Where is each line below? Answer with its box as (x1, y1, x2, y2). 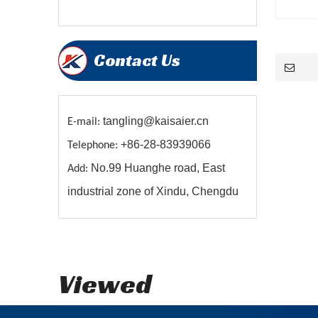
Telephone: (67, 140, 121, 151)
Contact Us (94, 50, 180, 71)
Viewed (58, 267, 152, 301)
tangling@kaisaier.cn (103, 115, 209, 127)
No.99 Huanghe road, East (91, 162, 225, 174)
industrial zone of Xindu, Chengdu (67, 185, 238, 197)
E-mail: (67, 116, 103, 128)
